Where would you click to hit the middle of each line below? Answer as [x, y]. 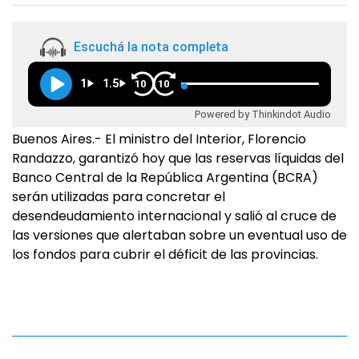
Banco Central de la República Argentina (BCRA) [165, 177]
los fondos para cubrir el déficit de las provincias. [165, 254]
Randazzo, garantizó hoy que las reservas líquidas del [178, 158]
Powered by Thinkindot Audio [263, 114]
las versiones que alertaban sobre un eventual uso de [179, 235]
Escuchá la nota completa [151, 47]
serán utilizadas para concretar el [119, 197]
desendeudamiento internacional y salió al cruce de [174, 216]
